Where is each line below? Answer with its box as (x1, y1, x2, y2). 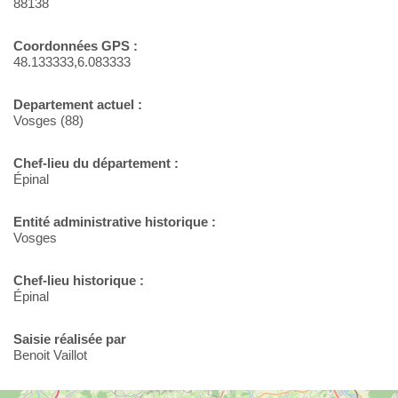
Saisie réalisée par (13, 331, 126, 347)
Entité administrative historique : (13, 214, 216, 230)
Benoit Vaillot (13, 347, 87, 363)
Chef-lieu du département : (13, 155, 179, 171)
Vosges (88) (13, 113, 84, 129)
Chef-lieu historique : (13, 273, 144, 289)
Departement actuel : (13, 97, 142, 113)
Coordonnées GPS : (13, 38, 138, 54)
